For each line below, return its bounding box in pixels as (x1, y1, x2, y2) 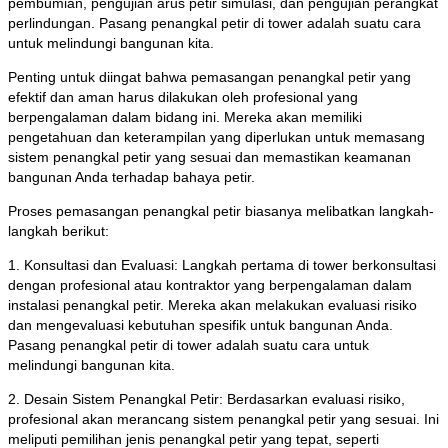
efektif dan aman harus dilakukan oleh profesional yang (8, 88, 358, 105)
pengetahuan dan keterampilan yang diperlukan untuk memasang (8, 128, 425, 145)
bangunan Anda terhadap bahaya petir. (8, 168, 255, 185)
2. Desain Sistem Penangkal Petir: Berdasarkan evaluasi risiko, (8, 390, 405, 407)
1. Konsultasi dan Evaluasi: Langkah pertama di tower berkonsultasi (8, 256, 436, 273)
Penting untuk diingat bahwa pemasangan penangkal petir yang (8, 68, 411, 85)
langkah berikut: (8, 222, 109, 239)
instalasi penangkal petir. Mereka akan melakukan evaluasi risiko (8, 296, 417, 313)
